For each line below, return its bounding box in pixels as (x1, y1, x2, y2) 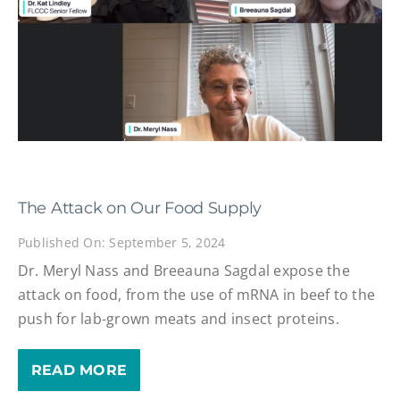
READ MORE (30, 361, 128, 379)
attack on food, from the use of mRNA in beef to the (17, 284, 376, 304)
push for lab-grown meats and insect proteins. (17, 308, 339, 329)
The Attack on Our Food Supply (17, 197, 262, 218)
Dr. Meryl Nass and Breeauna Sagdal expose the (17, 260, 350, 280)
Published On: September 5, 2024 (17, 234, 226, 252)
